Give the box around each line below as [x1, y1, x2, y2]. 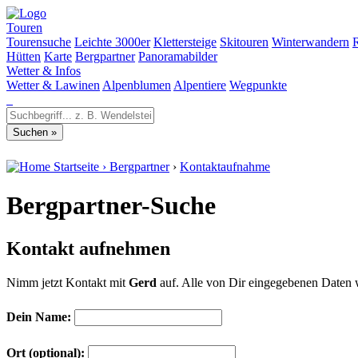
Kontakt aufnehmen [6, 237, 170, 259]
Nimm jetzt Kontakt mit [6, 275, 129, 289]
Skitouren [220, 35, 268, 49]
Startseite [54, 160, 99, 173]
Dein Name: [6, 309, 71, 324]
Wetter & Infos [6, 64, 81, 78]
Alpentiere [173, 78, 226, 92]
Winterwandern [272, 35, 349, 49]
